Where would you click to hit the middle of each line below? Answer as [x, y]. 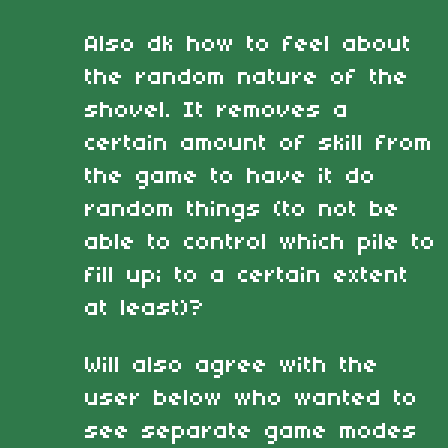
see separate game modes [251, 431]
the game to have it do [230, 176]
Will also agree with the [232, 365]
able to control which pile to [260, 242]
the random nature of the [247, 77]
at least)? [145, 308]
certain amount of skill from [259, 143]
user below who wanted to [251, 398]
